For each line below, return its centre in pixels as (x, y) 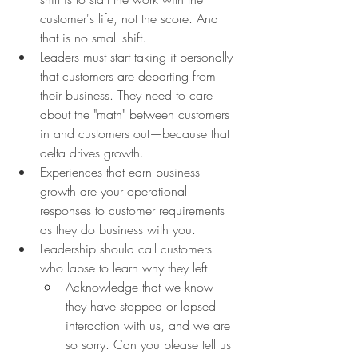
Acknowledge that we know (141, 287)
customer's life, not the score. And (131, 19)
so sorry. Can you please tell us (150, 345)
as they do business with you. (118, 230)
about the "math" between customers (137, 115)
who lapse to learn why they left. (125, 268)
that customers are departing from (130, 76)
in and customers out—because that (137, 134)
